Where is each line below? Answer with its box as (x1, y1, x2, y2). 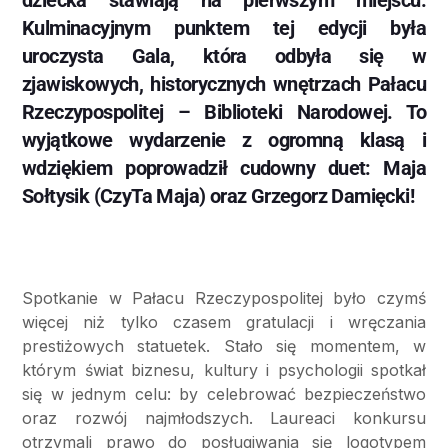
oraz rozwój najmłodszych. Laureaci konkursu (22, 407, 426, 428)
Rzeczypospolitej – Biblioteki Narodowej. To (22, 99, 426, 124)
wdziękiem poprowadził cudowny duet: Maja (22, 155, 426, 180)
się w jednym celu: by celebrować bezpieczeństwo (22, 383, 426, 404)
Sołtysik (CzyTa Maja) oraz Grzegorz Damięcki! (22, 183, 414, 208)
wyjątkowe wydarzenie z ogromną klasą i (22, 127, 426, 152)
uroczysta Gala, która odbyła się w (22, 43, 426, 68)
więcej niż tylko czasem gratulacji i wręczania (22, 311, 426, 332)
